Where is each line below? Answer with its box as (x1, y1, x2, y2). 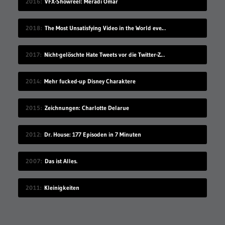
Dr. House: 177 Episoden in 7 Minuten (44, 131, 141, 139)
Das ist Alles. (44, 157, 77, 165)
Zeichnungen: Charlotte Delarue (44, 104, 129, 112)
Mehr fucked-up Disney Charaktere (44, 77, 136, 85)
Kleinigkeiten (44, 184, 79, 192)
